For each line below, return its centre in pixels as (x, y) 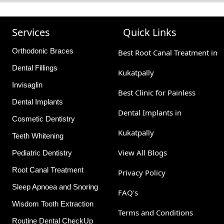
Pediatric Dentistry (42, 153)
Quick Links (150, 32)
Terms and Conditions (155, 213)
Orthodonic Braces (43, 51)
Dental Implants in (150, 113)
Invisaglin (27, 85)
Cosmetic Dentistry (43, 119)
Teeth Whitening (38, 136)
